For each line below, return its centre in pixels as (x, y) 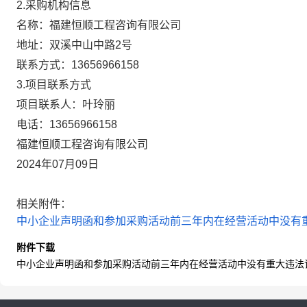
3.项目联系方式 (54, 85)
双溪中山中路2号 (91, 45)
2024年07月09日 (58, 164)
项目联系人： (49, 105)
